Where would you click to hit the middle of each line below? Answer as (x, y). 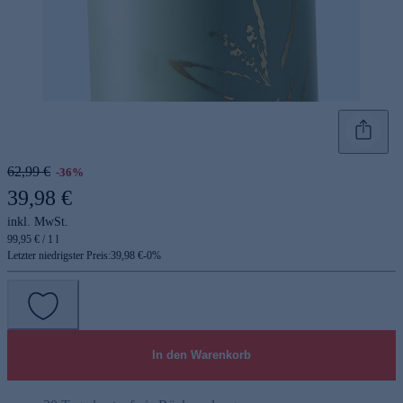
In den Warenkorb (201, 354)
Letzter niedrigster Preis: (59, 255)
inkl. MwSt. (38, 221)
